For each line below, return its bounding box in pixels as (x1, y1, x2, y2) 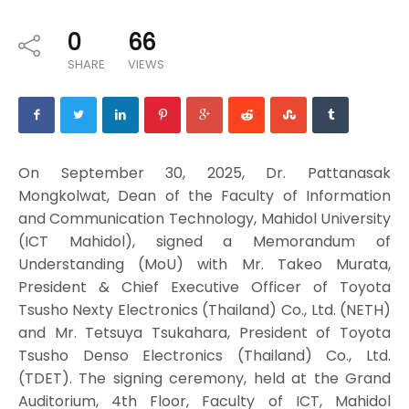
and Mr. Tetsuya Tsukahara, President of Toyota (17, 321, 392, 343)
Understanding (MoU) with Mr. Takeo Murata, (17, 253, 392, 275)
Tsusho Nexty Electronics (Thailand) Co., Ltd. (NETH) (17, 299, 392, 320)
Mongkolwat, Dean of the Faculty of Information (17, 184, 392, 206)
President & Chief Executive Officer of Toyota (17, 276, 392, 298)
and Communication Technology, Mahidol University (17, 207, 392, 229)
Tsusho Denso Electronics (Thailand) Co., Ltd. (17, 344, 392, 366)
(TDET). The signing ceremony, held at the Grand (17, 367, 392, 389)
